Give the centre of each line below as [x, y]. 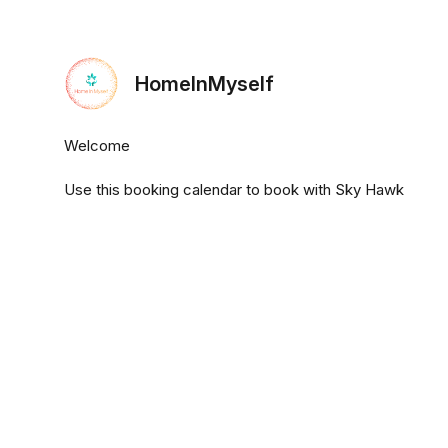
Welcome [97, 145]
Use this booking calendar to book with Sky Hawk [234, 189]
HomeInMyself [204, 83]
